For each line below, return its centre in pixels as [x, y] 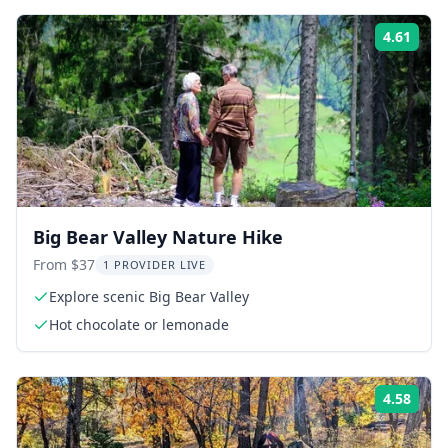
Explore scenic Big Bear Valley [149, 296]
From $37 [64, 264]
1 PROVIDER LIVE [155, 264]
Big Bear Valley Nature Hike [158, 236]
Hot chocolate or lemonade [139, 324]
